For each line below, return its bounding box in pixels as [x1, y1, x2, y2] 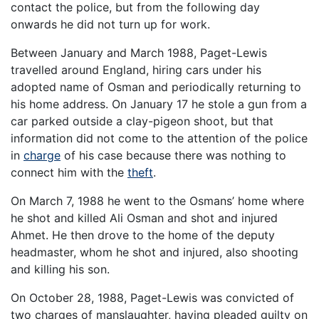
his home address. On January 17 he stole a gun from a [11, 96, 307, 111]
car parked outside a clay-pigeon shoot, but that [11, 113, 273, 128]
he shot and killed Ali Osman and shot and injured [11, 210, 278, 225]
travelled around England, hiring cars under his [11, 62, 261, 77]
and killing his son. [11, 261, 110, 276]
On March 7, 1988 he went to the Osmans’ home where [11, 193, 304, 208]
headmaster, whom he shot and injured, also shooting [11, 244, 298, 259]
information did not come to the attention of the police [11, 130, 308, 145]
